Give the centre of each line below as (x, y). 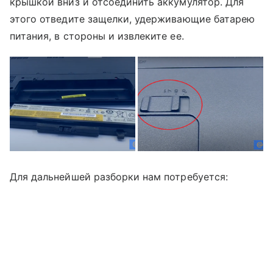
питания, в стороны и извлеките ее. (97, 36)
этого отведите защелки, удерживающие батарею (133, 19)
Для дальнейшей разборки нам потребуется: (119, 176)
